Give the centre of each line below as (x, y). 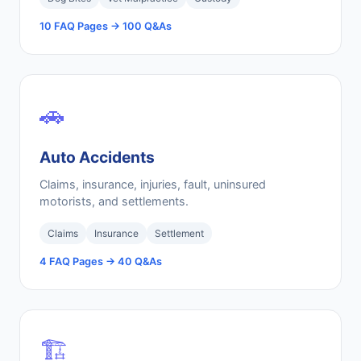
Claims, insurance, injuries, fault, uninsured (153, 184)
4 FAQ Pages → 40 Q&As (101, 261)
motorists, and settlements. (114, 201)
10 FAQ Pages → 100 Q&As (106, 26)
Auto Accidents (97, 157)
